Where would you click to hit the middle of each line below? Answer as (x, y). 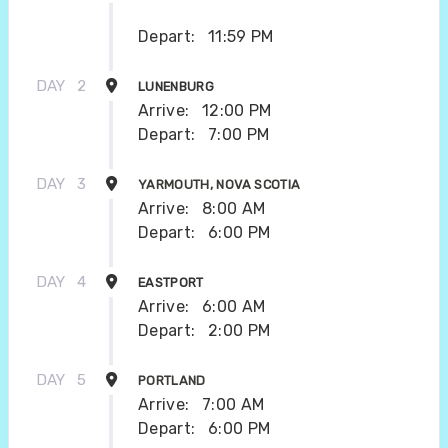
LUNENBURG (176, 86)
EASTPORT (171, 282)
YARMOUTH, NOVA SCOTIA (219, 184)
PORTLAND (172, 380)
